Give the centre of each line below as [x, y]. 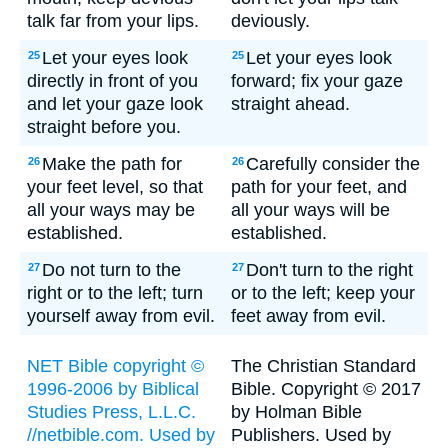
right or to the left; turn [115, 293]
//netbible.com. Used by [121, 435]
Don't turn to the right [329, 270]
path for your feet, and [319, 187]
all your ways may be [111, 210]
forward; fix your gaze [317, 81]
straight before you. [104, 127]
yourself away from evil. [121, 316]
